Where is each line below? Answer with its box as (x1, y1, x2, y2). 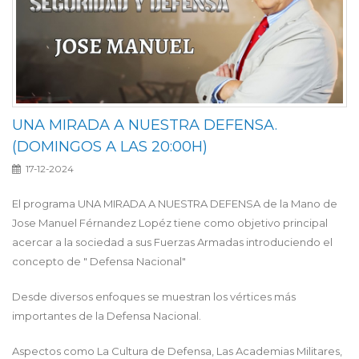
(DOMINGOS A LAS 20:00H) (12, 136, 208, 155)
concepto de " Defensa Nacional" (12, 254, 186, 268)
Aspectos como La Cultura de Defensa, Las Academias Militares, (12, 344, 342, 357)
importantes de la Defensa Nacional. (12, 309, 201, 322)
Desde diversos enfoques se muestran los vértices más (12, 289, 296, 303)
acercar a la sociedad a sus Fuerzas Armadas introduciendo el (12, 235, 333, 248)
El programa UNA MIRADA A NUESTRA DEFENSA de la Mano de (12, 196, 337, 210)
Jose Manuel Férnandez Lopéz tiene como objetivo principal (12, 216, 328, 229)
